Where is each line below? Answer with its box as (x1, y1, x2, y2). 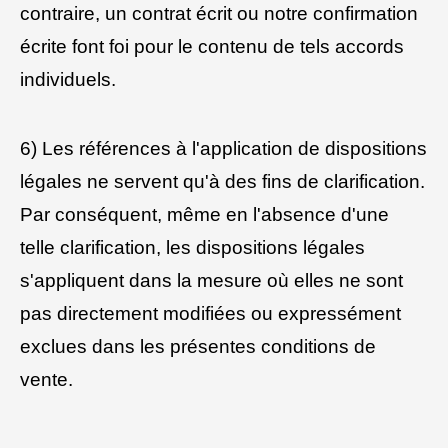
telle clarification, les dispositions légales (20, 236, 365, 258)
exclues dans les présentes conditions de (20, 335, 376, 357)
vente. (20, 368, 73, 390)
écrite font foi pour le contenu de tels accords (20, 36, 404, 58)
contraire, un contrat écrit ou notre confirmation (20, 3, 418, 25)
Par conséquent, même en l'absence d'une (20, 203, 389, 225)
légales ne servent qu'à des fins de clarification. (20, 170, 425, 192)
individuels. (20, 69, 116, 91)
